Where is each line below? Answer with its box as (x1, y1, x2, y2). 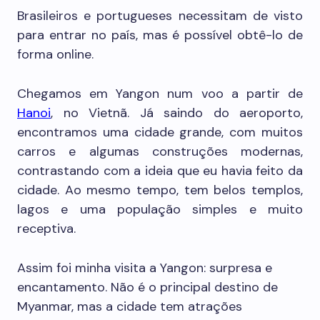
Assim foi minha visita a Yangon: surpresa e (17, 259, 272, 276)
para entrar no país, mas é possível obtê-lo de (17, 26, 303, 44)
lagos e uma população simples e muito (17, 201, 303, 218)
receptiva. (17, 220, 76, 237)
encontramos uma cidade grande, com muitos (17, 124, 303, 141)
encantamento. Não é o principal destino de (17, 279, 278, 296)
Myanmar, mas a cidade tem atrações (17, 298, 242, 315)
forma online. (17, 46, 94, 63)
